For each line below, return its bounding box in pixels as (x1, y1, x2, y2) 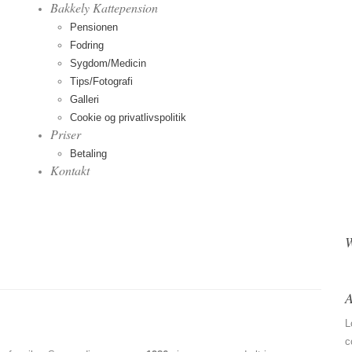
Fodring (70, 39, 104, 51)
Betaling (70, 148, 107, 159)
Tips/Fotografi (70, 75, 133, 87)
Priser (50, 126, 81, 142)
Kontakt (50, 162, 90, 178)
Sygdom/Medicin (70, 57, 146, 69)
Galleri (70, 93, 99, 105)
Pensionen (70, 21, 118, 33)
